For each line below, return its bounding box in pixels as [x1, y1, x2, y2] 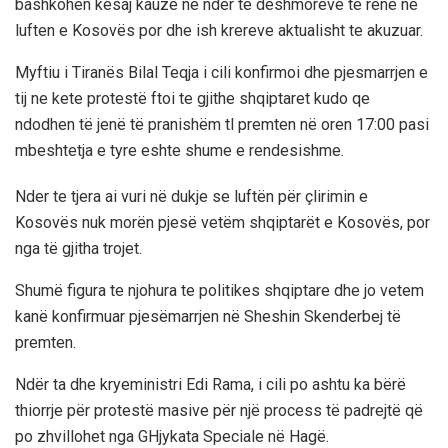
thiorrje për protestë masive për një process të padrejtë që [15, 400, 423, 420]
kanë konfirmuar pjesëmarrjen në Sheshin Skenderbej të [15, 306, 401, 326]
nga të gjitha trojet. [15, 238, 142, 258]
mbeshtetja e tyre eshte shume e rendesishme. [15, 140, 344, 160]
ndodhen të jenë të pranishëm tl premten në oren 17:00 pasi [15, 114, 429, 134]
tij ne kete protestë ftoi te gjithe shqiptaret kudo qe [15, 88, 370, 108]
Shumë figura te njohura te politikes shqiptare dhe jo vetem [15, 280, 424, 300]
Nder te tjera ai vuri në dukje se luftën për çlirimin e [15, 186, 368, 206]
